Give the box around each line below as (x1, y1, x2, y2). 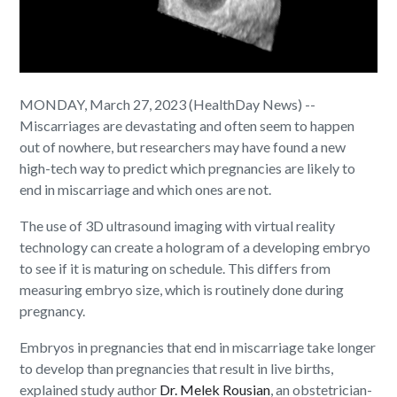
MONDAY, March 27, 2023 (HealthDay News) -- (19, 96, 316, 113)
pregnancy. (19, 302, 86, 320)
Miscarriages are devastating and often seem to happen (19, 117, 355, 135)
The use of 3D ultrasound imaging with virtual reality (19, 217, 336, 235)
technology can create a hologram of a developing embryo (19, 238, 371, 256)
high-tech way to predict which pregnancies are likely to (19, 160, 356, 177)
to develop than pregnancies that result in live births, (19, 360, 334, 378)
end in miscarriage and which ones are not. (19, 181, 272, 198)
